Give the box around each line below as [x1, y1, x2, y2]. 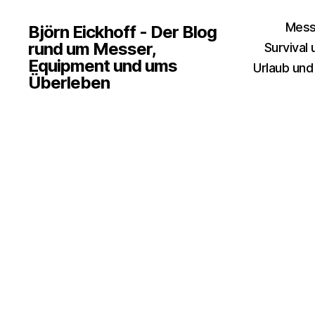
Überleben [28, 72, 110, 93]
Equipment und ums [28, 56, 178, 76]
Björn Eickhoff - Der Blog [28, 22, 217, 42]
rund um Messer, [28, 39, 156, 59]
